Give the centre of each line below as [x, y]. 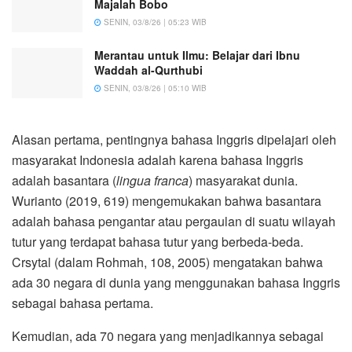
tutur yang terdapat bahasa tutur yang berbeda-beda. [158, 242]
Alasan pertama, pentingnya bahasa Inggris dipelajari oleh [174, 140]
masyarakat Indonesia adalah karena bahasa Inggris [158, 160]
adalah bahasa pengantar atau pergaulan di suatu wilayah [174, 222]
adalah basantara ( [64, 181]
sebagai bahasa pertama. [82, 303]
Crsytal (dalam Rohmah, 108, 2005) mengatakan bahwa [167, 262]
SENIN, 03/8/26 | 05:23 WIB [154, 22]
